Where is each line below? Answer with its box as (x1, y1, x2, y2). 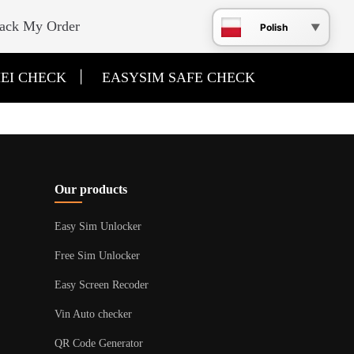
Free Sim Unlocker (54, 250, 140, 262)
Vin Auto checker (54, 308, 132, 320)
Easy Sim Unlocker (54, 220, 141, 232)
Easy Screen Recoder (54, 279, 149, 291)
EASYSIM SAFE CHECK (101, 70, 255, 85)
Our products (54, 183, 127, 196)
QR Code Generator (54, 337, 143, 349)
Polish (260, 21, 288, 33)
